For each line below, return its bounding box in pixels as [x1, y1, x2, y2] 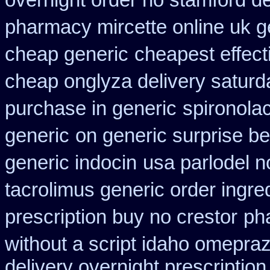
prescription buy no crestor [5, 206, 237, 228]
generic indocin [5, 152, 137, 174]
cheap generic [5, 43, 128, 65]
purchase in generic [5, 98, 177, 119]
